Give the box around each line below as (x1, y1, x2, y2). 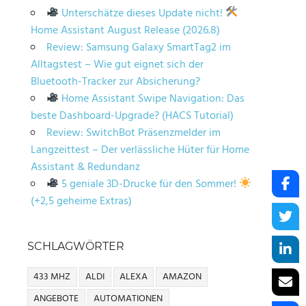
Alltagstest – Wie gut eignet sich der (30, 55, 204, 74)
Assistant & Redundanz (30, 158, 140, 176)
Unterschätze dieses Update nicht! (59, 4, 226, 23)
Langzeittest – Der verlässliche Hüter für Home (30, 141, 249, 159)
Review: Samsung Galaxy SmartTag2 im (46, 38, 231, 57)
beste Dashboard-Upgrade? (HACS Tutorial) (30, 107, 234, 125)
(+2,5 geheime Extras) (30, 192, 132, 210)
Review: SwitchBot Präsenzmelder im (46, 124, 221, 142)
